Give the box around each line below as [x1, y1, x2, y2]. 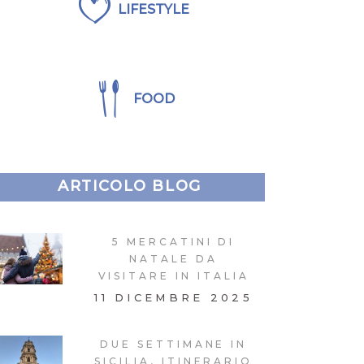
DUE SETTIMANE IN [99, 338, 248, 350]
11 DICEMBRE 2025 [94, 291, 253, 304]
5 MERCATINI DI [111, 236, 236, 248]
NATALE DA [129, 253, 218, 265]
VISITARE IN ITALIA [97, 270, 249, 282]
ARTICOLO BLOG [57, 177, 201, 195]
